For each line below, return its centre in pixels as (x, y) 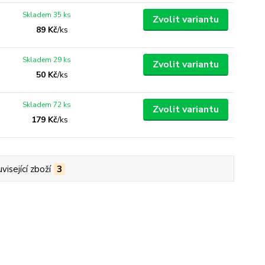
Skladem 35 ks (47, 15)
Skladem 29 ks (47, 60)
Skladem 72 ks (47, 105)
